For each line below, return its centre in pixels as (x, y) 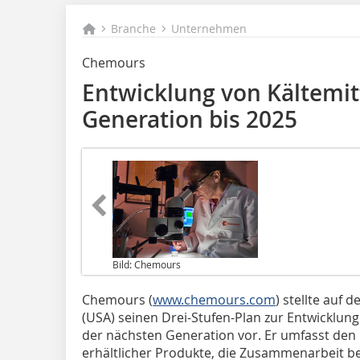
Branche (134, 29)
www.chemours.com (214, 299)
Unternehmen (209, 29)
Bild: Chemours (147, 264)
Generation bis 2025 (190, 119)
